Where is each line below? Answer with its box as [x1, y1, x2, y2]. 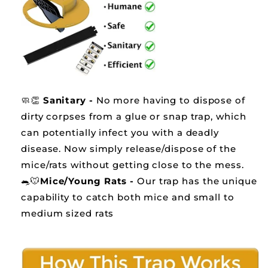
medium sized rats [21, 208, 114, 220]
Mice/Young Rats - [39, 175, 135, 187]
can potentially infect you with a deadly [21, 127, 219, 139]
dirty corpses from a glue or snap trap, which [21, 111, 246, 123]
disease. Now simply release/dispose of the [21, 143, 236, 155]
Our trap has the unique [134, 175, 257, 187]
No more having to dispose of [93, 95, 245, 106]
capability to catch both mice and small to [21, 191, 234, 203]
